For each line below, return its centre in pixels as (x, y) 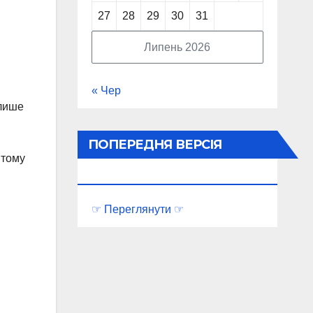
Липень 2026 (177, 47)
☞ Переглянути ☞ (137, 209)
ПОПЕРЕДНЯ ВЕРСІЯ (155, 145)
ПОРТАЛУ (119, 173)
